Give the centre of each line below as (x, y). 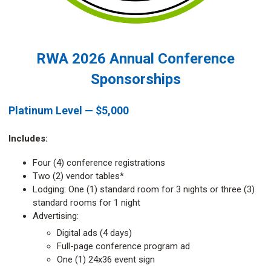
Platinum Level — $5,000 (69, 110)
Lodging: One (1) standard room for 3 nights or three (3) (144, 189)
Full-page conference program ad (123, 246)
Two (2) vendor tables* (78, 176)
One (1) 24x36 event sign (106, 260)
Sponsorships (135, 79)
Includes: (28, 139)
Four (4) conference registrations (99, 163)
